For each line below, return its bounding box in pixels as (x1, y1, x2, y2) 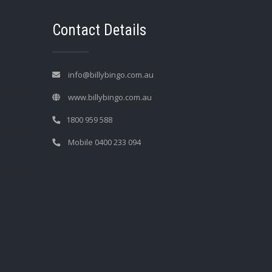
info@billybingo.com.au (66, 69, 154, 80)
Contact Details (52, 21, 147, 39)
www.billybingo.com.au (66, 92, 152, 103)
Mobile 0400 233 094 (66, 137, 141, 148)
